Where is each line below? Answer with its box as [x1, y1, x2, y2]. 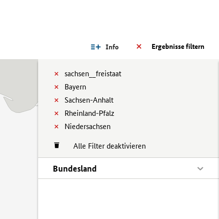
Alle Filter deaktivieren [64, 141, 146, 151]
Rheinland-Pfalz [65, 109, 114, 118]
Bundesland [53, 163, 97, 174]
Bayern [65, 82, 86, 91]
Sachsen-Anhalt [65, 95, 113, 105]
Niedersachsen [65, 122, 110, 131]
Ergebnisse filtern [152, 42, 204, 51]
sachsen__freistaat [65, 69, 121, 78]
